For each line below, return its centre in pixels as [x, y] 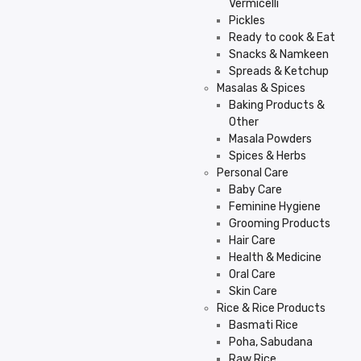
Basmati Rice [263, 325]
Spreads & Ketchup [279, 71]
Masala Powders [270, 139]
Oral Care [252, 274]
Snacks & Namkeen [279, 54]
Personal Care [253, 173]
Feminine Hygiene [275, 207]
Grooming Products [280, 224]
